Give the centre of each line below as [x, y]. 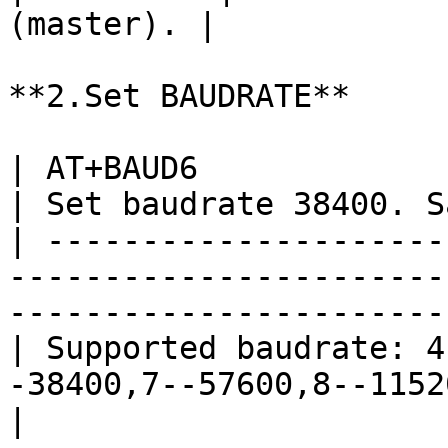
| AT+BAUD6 [103, 168]
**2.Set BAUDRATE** [179, 96]
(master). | [112, 24]
